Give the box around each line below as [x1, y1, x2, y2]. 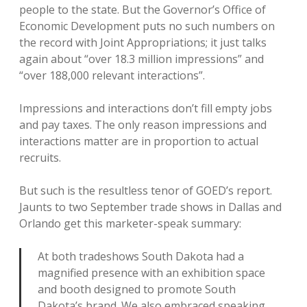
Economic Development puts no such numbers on [19, 19, 275, 34]
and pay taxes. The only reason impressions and [19, 117, 267, 132]
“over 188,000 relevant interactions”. [19, 68, 205, 83]
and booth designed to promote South [38, 282, 236, 297]
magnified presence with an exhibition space [38, 265, 265, 280]
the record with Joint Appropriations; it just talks [19, 35, 267, 50]
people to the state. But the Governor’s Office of [19, 2, 266, 17]
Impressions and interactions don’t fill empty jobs [19, 101, 272, 116]
